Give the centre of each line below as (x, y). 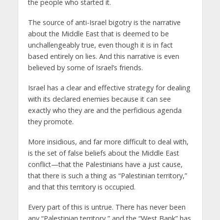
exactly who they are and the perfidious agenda (105, 110)
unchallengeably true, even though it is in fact (100, 45)
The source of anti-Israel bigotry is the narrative (104, 23)
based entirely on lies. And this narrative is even (103, 56)
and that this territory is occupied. (82, 187)
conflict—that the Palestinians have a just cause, (105, 164)
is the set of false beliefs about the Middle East (103, 153)
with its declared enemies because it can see (99, 99)
